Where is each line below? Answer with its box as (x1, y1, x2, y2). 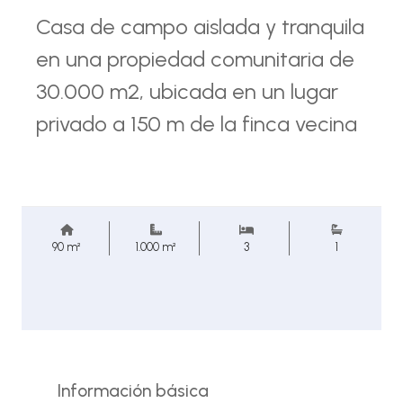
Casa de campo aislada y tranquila (36, 13, 364, 40)
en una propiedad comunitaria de (36, 46, 354, 72)
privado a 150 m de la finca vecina (36, 111, 357, 137)
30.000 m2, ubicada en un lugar (36, 78, 338, 104)
